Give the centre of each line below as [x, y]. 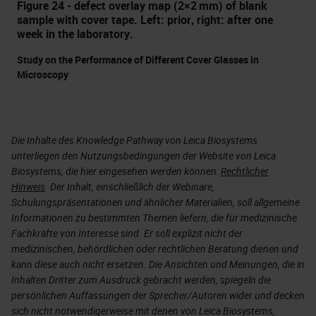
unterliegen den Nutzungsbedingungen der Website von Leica [144, 155]
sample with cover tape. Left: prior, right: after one [145, 19]
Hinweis [28, 186]
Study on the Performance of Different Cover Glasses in [138, 59]
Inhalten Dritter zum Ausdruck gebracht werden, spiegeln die [141, 279]
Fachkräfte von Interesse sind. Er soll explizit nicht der [127, 233]
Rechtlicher [245, 171]
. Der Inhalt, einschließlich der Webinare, [130, 186]
